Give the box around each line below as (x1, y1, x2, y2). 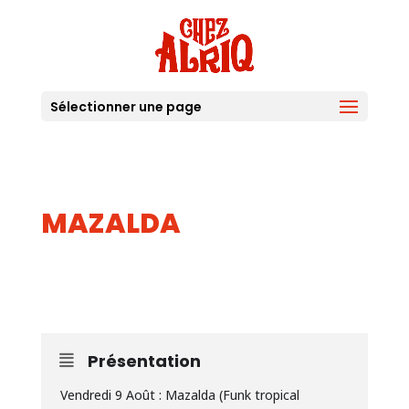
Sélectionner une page (49, 98, 202, 116)
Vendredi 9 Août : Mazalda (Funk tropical (59, 386, 299, 404)
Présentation (87, 350, 201, 372)
